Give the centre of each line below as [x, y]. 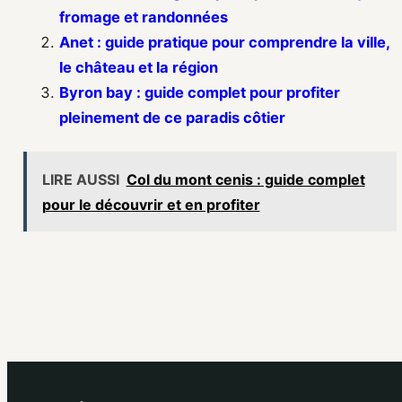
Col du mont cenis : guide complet [245, 179]
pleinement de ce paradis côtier [172, 118]
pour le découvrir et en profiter [151, 204]
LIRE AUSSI [80, 179]
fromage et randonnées [144, 17]
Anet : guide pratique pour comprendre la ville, [224, 43]
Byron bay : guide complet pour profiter [200, 93]
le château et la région [139, 68]
